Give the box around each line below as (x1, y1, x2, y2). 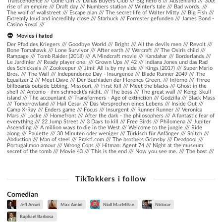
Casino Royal (7, 21, 38, 28)
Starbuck (98, 15, 118, 22)
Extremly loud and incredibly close (7, 15, 89, 22)
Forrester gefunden (127, 15, 173, 22)
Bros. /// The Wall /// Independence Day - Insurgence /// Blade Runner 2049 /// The (7, 70, 205, 77)
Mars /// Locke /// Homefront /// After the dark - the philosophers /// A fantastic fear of (7, 112, 215, 119)
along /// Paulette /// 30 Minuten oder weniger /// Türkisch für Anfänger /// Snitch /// (7, 130, 209, 137)
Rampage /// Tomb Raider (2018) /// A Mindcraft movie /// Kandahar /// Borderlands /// (7, 53, 211, 59)
